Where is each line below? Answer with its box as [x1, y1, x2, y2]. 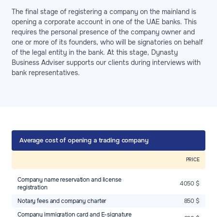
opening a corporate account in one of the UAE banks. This [12, 17, 197, 27]
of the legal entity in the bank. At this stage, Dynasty [12, 48, 178, 57]
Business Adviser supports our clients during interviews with [12, 58, 201, 67]
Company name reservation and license [17, 176, 122, 184]
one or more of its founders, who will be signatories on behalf [12, 38, 203, 47]
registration [17, 184, 47, 192]
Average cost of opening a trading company [19, 136, 149, 145]
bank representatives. [12, 68, 80, 77]
